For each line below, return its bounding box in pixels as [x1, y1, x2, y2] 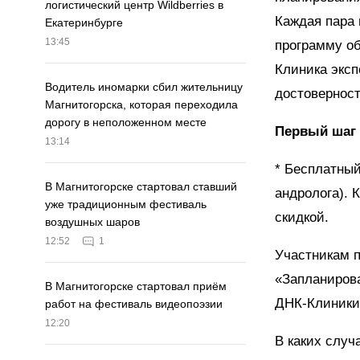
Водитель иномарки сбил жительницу [45, 80, 243, 94]
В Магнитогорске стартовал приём [45, 280, 227, 293]
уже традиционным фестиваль [45, 198, 207, 211]
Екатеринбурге [45, 16, 123, 30]
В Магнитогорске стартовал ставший [45, 180, 237, 194]
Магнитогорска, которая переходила [45, 98, 238, 112]
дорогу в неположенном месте [45, 116, 207, 129]
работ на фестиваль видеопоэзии [45, 297, 223, 311]
